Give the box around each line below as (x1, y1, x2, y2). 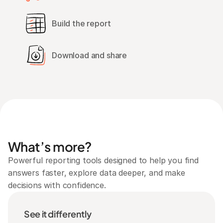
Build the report (52, 18, 111, 28)
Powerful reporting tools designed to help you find (8, 155, 199, 165)
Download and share (52, 50, 127, 60)
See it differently (24, 208, 92, 220)
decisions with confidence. (8, 180, 106, 190)
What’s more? (8, 138, 92, 155)
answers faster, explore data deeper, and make (8, 168, 185, 178)
